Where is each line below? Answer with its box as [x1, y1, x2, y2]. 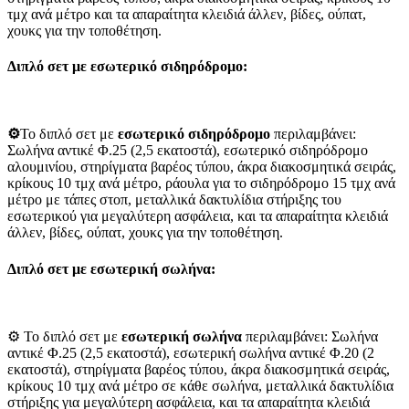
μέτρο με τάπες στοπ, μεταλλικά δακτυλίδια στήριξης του [7, 192, 341, 208]
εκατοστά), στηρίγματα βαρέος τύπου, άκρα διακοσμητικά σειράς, [7, 361, 390, 377]
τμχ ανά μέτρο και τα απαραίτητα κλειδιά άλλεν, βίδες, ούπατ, [7, 5, 366, 22]
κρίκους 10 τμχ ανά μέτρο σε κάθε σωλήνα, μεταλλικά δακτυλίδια [7, 377, 393, 393]
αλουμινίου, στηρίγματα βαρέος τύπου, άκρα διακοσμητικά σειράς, [7, 159, 396, 175]
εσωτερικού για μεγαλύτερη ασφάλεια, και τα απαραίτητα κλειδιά [7, 208, 388, 225]
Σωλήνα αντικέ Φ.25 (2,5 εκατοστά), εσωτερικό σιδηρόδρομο [7, 142, 368, 159]
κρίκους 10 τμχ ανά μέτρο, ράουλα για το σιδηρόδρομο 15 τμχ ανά [7, 175, 395, 192]
